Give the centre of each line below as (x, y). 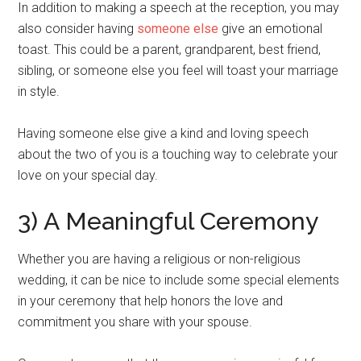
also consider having (78, 28)
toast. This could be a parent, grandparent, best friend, (170, 49)
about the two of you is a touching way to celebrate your (178, 154)
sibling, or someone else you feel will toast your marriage (178, 70)
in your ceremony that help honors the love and (151, 301)
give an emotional (271, 28)
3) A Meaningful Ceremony (168, 221)
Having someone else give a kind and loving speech (164, 133)
